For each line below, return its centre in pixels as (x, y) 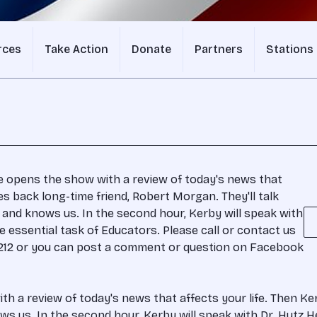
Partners (219, 49)
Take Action (76, 49)
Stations (290, 49)
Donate (151, 49)
